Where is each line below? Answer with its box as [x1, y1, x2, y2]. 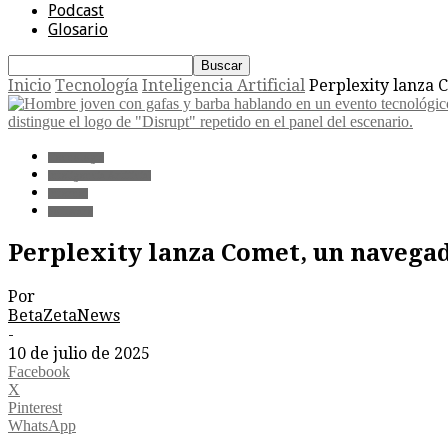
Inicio [8, 76, 51, 95]
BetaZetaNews [8, 305, 120, 325]
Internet [48, 188, 88, 199]
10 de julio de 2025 [8, 343, 150, 363]
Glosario [48, 20, 108, 39]
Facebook [8, 362, 70, 380]
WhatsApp [8, 416, 76, 434]
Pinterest [8, 398, 62, 416]
